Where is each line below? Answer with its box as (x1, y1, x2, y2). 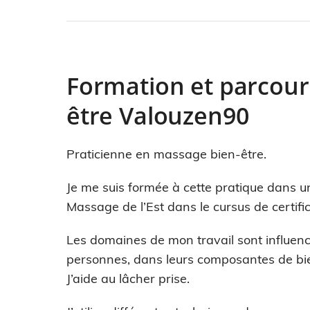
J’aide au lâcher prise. (66, 271, 190, 286)
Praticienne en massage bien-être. (66, 146, 266, 162)
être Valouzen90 (66, 100, 249, 131)
